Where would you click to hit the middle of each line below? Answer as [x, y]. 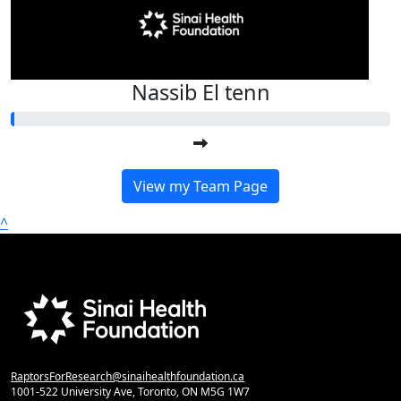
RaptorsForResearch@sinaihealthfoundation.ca [128, 377]
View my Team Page [200, 187]
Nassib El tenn [200, 93]
